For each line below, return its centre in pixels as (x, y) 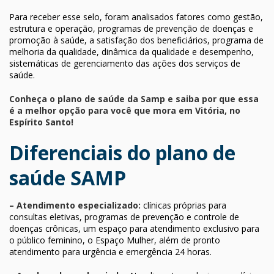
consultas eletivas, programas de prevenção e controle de (124, 217)
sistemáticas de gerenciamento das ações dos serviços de (125, 63)
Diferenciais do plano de (122, 152)
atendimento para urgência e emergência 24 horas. (110, 251)
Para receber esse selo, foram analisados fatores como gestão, (136, 17)
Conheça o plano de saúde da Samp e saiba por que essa (134, 98)
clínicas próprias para (183, 205)
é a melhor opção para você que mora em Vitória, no (125, 110)
